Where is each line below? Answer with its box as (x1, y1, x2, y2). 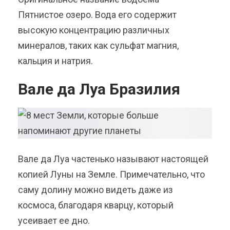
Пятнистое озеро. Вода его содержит (18, 9, 177, 21)
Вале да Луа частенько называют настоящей (18, 154, 208, 165)
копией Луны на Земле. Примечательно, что (18, 169, 205, 180)
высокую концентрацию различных (18, 25, 169, 36)
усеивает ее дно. (18, 215, 90, 226)
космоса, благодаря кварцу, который (18, 200, 174, 211)
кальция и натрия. (18, 55, 93, 67)
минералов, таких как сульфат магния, (18, 40, 179, 51)
